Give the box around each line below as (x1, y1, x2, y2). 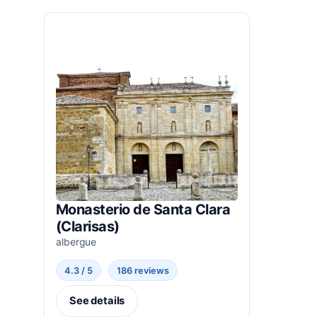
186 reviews (117, 265, 170, 276)
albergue (56, 236, 96, 248)
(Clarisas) (56, 217, 120, 235)
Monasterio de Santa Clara (56, 200, 231, 218)
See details (69, 294, 125, 308)
